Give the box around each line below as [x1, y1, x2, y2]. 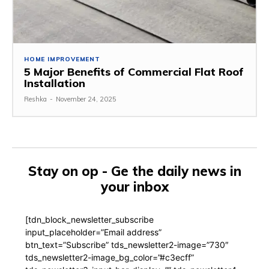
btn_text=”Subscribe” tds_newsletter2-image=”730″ [25, 239, 229, 250]
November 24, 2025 [56, 94, 116, 103]
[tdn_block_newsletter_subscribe [25, 214, 154, 225]
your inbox [100, 178, 169, 195]
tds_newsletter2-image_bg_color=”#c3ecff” [25, 252, 194, 262]
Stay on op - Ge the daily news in [28, 162, 241, 180]
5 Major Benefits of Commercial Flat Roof [24, 64, 244, 79]
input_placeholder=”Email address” [25, 226, 162, 237]
